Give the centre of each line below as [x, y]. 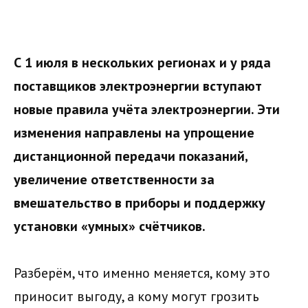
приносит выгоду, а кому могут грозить [136, 296]
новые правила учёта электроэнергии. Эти [147, 109]
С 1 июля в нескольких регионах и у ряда [142, 63]
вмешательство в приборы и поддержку [140, 203]
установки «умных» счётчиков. [110, 226]
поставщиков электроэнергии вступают [138, 86]
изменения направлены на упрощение [134, 133]
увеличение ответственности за [114, 179]
